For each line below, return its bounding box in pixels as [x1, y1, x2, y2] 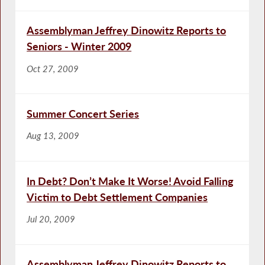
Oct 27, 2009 [27, 63, 79, 74]
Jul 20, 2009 [27, 213, 76, 224]
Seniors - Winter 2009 [27, 40, 132, 53]
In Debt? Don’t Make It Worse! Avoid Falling [27, 174, 234, 188]
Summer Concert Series [27, 106, 140, 120]
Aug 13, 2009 [27, 130, 80, 141]
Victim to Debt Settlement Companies [27, 190, 208, 203]
